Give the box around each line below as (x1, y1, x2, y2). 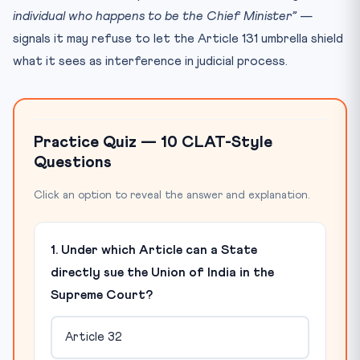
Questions (34, 153, 112, 170)
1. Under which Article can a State (51, 243, 257, 256)
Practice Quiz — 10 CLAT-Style (34, 133, 272, 150)
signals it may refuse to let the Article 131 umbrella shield (13, 31, 343, 45)
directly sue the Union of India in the (51, 265, 274, 279)
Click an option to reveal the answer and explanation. (34, 189, 309, 201)
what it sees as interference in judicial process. (13, 54, 288, 67)
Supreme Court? (51, 288, 153, 301)
